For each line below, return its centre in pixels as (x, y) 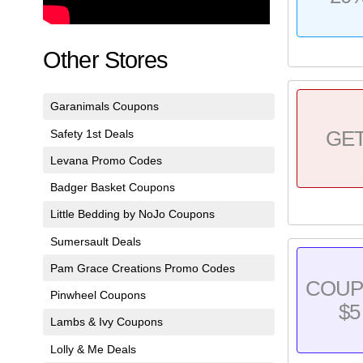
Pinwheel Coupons (98, 295)
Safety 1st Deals (92, 133)
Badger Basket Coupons (112, 188)
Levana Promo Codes (106, 160)
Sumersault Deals (95, 241)
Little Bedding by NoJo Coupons (132, 214)
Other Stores (106, 60)
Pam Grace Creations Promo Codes (142, 268)
